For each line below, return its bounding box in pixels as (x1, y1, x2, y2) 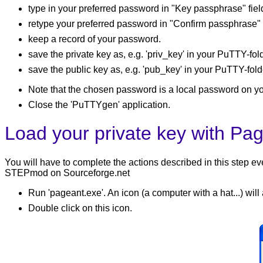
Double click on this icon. (28, 203, 132, 213)
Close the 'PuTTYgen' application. (28, 99, 170, 110)
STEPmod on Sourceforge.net (5, 167, 130, 178)
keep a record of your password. (28, 33, 161, 44)
